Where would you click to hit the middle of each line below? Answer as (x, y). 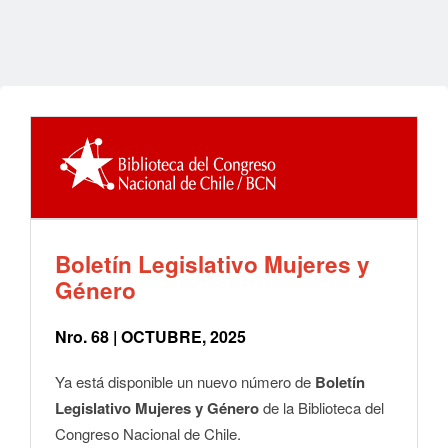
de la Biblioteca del (321, 408)
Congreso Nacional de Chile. (148, 434)
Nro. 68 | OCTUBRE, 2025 (150, 337)
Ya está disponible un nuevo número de (185, 382)
